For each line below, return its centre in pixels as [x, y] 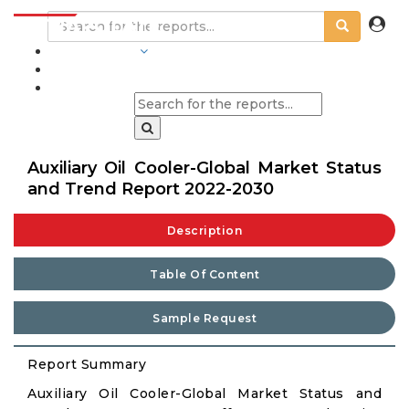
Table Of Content [204, 274]
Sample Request [204, 318]
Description [204, 231]
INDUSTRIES [93, 51]
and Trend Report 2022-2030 [151, 189]
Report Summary [87, 364]
